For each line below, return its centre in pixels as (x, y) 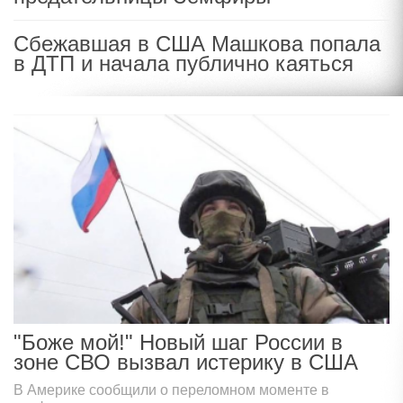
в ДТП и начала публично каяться (184, 63)
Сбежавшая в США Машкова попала (197, 44)
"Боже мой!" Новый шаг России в (178, 342)
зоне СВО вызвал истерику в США (186, 362)
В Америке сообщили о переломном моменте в (171, 390)
